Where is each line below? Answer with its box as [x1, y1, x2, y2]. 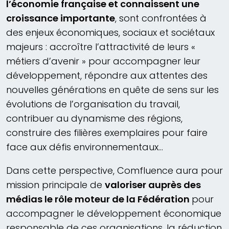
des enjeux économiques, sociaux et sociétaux [6, 26, 215, 39]
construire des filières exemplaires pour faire [6, 126, 208, 140]
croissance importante [6, 12, 115, 25]
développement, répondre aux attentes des [6, 69, 208, 82]
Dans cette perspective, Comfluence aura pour [6, 164, 223, 177]
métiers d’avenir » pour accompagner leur [6, 55, 200, 68]
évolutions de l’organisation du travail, [6, 98, 180, 111]
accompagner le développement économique [6, 207, 221, 220]
